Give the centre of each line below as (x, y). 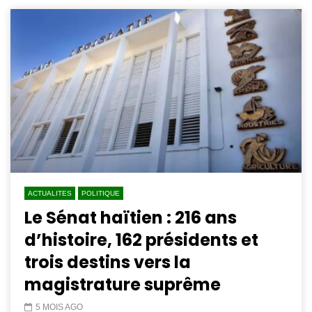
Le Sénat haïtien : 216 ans (131, 218)
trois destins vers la (108, 263)
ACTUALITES (50, 194)
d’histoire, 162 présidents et (141, 240)
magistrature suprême (123, 285)
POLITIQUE (101, 194)
